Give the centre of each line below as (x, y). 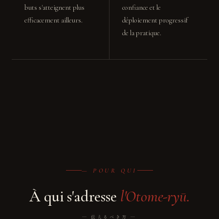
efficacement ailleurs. (54, 20)
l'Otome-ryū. (155, 196)
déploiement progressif (155, 20)
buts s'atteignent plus (55, 8)
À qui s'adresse (75, 196)
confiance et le (142, 8)
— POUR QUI (109, 170)
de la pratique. (142, 33)
